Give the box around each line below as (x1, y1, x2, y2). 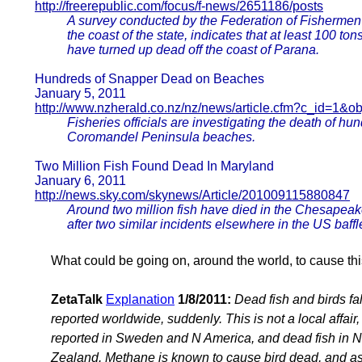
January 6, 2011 (35, 174, 126, 187)
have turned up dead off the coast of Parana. (67, 43, 319, 57)
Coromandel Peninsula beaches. (67, 130, 255, 144)
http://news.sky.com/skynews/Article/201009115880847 (35, 188, 350, 202)
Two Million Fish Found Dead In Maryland (35, 159, 274, 173)
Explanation (106, 293, 175, 306)
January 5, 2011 (35, 86, 126, 100)
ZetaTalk (51, 293, 103, 306)
